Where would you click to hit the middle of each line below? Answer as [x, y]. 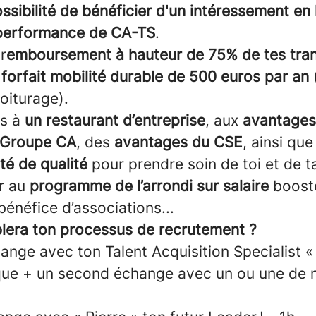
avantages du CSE [178, 142]
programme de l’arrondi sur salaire [149, 186]
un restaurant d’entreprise [115, 120]
